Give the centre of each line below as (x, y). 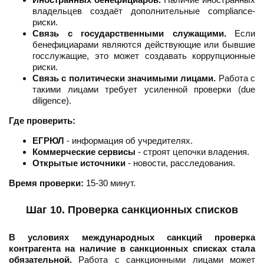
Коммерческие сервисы (84, 152)
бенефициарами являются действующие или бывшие (144, 45)
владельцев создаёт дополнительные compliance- (144, 11)
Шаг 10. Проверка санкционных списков (132, 210)
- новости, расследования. (180, 163)
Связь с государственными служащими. (129, 34)
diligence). (52, 101)
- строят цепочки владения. (192, 152)
